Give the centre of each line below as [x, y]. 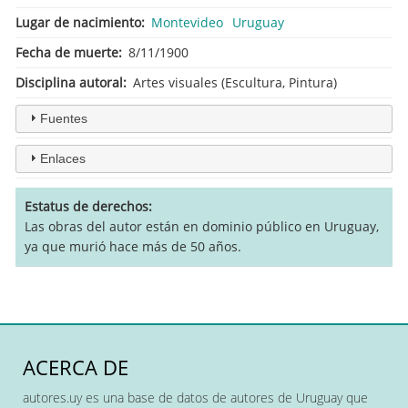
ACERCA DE [76, 367]
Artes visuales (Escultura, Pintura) [235, 82]
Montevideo [187, 22]
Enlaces [62, 158]
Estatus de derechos [87, 206]
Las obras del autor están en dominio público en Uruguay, [202, 226]
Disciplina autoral [69, 82]
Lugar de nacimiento [78, 22]
